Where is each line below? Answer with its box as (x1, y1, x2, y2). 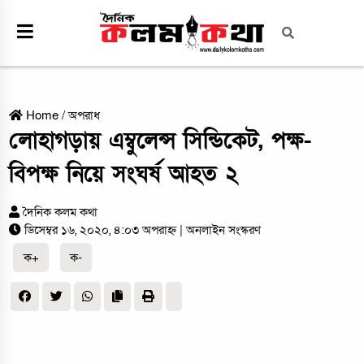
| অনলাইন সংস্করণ (180, 222, 262, 239)
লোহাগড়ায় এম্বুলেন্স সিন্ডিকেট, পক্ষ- (9, 126, 312, 157)
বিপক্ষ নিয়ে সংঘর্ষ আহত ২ (9, 159, 239, 190)
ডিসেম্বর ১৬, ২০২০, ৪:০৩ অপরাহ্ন (24, 222, 180, 239)
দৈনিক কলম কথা (23, 204, 98, 221)
